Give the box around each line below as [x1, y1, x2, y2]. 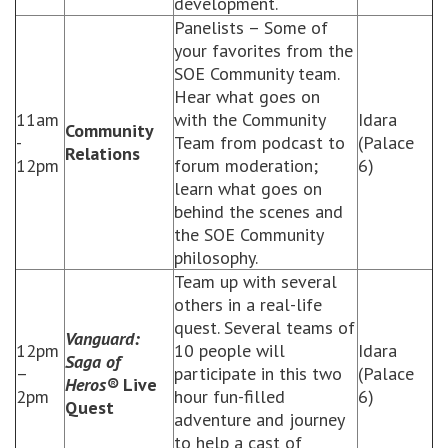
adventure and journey [174, 408, 344, 431]
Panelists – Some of [174, 16, 328, 39]
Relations [65, 142, 140, 165]
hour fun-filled [174, 385, 285, 408]
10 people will [174, 339, 285, 362]
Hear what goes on [174, 85, 320, 108]
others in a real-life [174, 293, 322, 316]
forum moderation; [174, 154, 318, 177]
